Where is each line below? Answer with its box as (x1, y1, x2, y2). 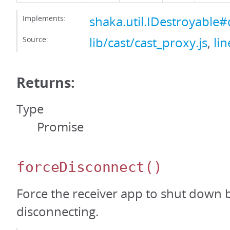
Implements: (23, 13, 66, 24)
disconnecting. (16, 203, 99, 220)
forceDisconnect (16, 159, 145, 176)
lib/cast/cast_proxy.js (89, 34, 207, 51)
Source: (23, 34, 48, 45)
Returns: (16, 73, 75, 92)
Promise (37, 119, 84, 136)
